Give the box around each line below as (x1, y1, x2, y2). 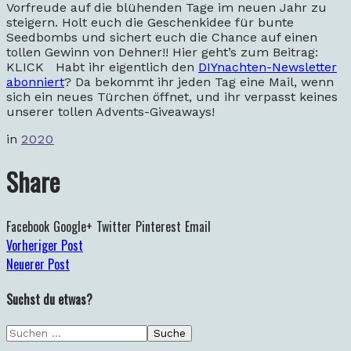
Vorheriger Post (6, 235, 83, 255)
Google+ (53, 216, 92, 236)
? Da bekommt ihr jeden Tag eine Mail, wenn (64, 74, 334, 89)
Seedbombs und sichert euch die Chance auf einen (6, 29, 317, 45)
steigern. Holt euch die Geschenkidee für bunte (6, 14, 294, 30)
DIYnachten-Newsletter (198, 59, 337, 74)
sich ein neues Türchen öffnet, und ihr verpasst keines (6, 89, 338, 104)
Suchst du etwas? (6, 289, 92, 309)
